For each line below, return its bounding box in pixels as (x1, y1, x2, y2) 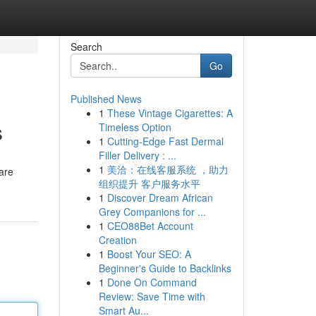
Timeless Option (98, 120, 171, 134)
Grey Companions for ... (98, 205, 206, 219)
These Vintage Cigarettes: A (107, 106, 233, 120)
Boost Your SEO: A (107, 247, 191, 261)
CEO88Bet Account (107, 219, 193, 233)
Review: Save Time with (98, 289, 205, 303)
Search (70, 39, 102, 54)
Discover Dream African (107, 190, 213, 205)
